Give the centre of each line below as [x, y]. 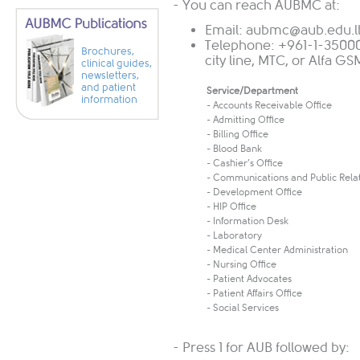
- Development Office [254, 192]
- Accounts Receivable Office [269, 106]
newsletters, [110, 76]
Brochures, [108, 51]
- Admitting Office [245, 120]
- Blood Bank [234, 149]
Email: [225, 31]
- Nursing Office [241, 265]
